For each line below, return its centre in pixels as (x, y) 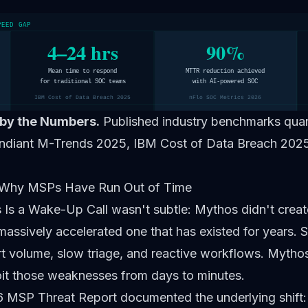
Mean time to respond (82, 71)
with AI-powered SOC (226, 81)
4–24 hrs (82, 52)
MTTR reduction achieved (225, 71)
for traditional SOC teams (82, 81)
